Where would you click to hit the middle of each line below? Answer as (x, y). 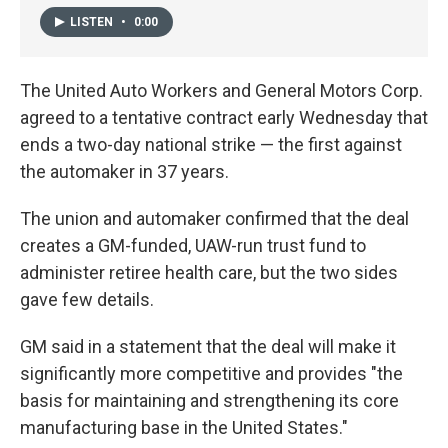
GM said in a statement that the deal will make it (208, 346)
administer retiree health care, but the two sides (209, 272)
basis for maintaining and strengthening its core (209, 400)
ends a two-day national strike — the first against (211, 144)
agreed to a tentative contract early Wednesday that (224, 117)
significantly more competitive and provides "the (211, 373)
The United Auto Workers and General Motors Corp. (221, 90)
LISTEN (93, 21)
